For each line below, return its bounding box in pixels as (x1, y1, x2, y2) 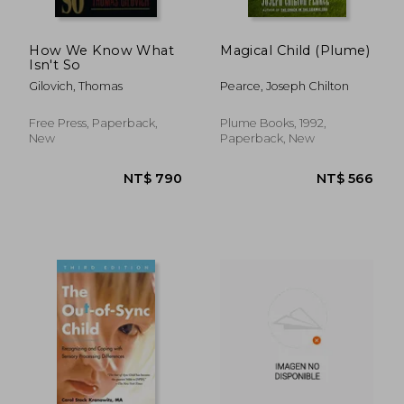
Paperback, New (220, 131, 316, 145)
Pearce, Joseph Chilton (220, 78, 350, 93)
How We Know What (29, 41, 175, 59)
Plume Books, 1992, (220, 115, 327, 130)
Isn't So (29, 56, 81, 73)
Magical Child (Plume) (220, 41, 371, 59)
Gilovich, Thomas (29, 78, 124, 93)
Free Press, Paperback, (29, 115, 159, 130)
